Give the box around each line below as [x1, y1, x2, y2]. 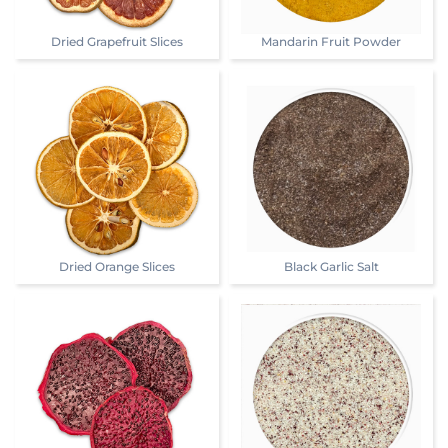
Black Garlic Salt [283, 259, 379, 274]
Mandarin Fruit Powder [261, 34, 401, 49]
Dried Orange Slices [59, 259, 175, 274]
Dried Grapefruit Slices [51, 34, 183, 49]
